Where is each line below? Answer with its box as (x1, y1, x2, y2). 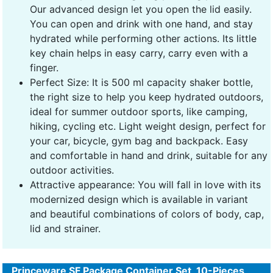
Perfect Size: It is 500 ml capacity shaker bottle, (30, 76, 253, 88)
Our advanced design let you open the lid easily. (30, 2, 252, 15)
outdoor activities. (30, 163, 114, 176)
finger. (30, 61, 58, 74)
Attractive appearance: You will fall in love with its (30, 178, 261, 191)
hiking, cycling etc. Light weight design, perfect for (30, 119, 266, 132)
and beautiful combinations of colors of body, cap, (30, 207, 264, 220)
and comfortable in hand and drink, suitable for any (30, 149, 268, 161)
